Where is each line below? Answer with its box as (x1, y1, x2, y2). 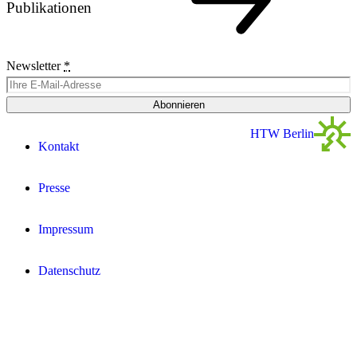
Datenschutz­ (38, 263, 100, 277)
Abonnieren (152, 98, 205, 111)
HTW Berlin (250, 126, 314, 140)
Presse (38, 180, 70, 194)
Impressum (38, 222, 93, 236)
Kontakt (38, 139, 79, 153)
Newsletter (6, 58, 64, 73)
